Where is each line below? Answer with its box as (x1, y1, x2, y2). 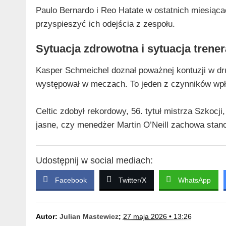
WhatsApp (178, 176, 211, 184)
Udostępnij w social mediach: (35, 155, 153, 165)
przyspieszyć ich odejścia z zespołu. (35, 19, 175, 29)
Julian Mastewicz (59, 212, 119, 220)
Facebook (54, 176, 87, 184)
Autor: (35, 212, 60, 220)
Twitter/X (118, 176, 146, 184)
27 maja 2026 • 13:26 (123, 212, 192, 220)
